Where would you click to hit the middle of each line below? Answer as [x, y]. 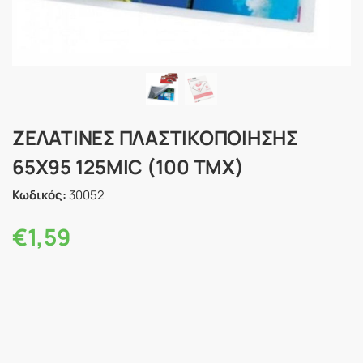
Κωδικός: [39, 194]
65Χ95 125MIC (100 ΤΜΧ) [128, 167]
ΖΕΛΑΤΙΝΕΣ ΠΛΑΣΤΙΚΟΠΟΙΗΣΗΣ [155, 137]
